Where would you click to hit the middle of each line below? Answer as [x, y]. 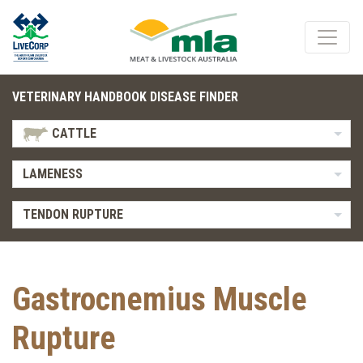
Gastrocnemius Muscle [160, 299]
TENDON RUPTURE [73, 214]
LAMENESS [52, 174]
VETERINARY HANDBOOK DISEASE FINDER [125, 97]
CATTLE [72, 133]
